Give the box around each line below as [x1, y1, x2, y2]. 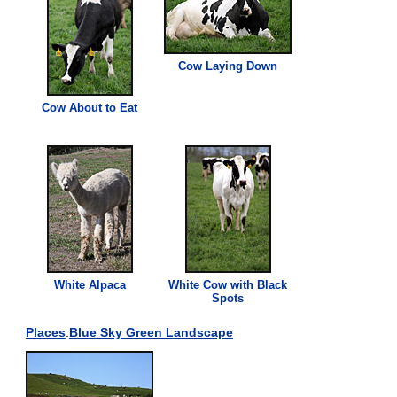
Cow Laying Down [178, 58, 278, 73]
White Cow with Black [168, 277, 288, 292]
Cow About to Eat [42, 100, 138, 114]
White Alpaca [53, 277, 126, 292]
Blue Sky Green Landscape [68, 324, 233, 339]
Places [25, 324, 66, 339]
